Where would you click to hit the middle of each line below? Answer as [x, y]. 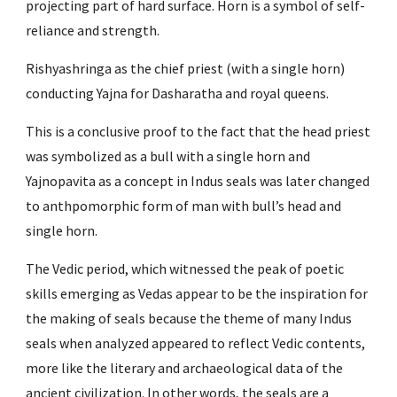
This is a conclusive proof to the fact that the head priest [198, 131]
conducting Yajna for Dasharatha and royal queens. [178, 93]
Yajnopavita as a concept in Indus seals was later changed [198, 180]
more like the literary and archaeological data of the [185, 367]
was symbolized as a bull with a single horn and [168, 156]
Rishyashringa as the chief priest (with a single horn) [186, 68]
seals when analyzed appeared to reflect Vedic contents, [196, 343]
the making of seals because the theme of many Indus [189, 318]
